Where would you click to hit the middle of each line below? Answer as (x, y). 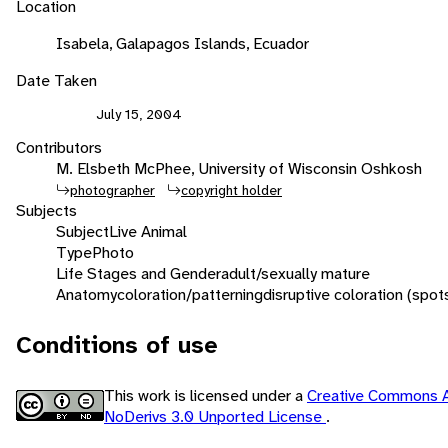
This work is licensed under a (205, 395)
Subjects (46, 210)
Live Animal (148, 231)
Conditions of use (117, 344)
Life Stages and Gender (138, 273)
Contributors (59, 147)
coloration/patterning (190, 294)
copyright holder (231, 189)
